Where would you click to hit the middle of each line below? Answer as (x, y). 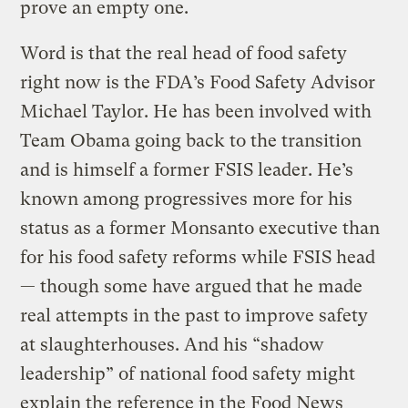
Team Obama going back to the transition (191, 140)
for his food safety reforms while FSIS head (198, 257)
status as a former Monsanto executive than (200, 228)
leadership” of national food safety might (188, 373)
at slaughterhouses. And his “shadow (173, 344)
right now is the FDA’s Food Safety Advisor (198, 82)
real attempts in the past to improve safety (194, 315)
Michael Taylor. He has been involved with (196, 111)
